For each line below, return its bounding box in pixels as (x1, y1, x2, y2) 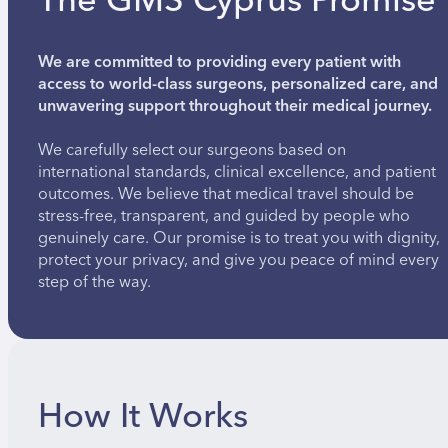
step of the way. (38, 267, 151, 296)
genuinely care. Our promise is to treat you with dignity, (38, 223, 440, 252)
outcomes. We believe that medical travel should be (38, 179, 414, 208)
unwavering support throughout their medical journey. (38, 91, 432, 120)
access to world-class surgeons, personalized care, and (38, 69, 438, 98)
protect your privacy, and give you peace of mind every (38, 245, 439, 274)
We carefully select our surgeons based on (38, 135, 346, 164)
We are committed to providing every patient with (38, 47, 401, 76)
